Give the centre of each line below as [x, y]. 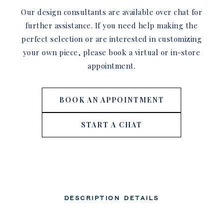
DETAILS [142, 197]
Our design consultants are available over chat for [111, 12]
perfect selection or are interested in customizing [111, 39]
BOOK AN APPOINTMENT [111, 100]
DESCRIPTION [92, 197]
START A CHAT [111, 125]
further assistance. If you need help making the [111, 25]
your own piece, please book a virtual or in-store [111, 52]
